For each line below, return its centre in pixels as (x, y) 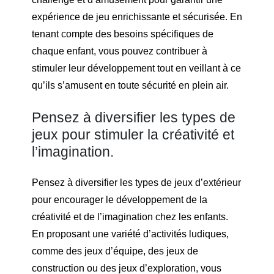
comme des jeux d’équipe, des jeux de (115, 251)
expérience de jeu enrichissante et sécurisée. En (137, 17)
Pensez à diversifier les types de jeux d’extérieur (136, 183)
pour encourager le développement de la (120, 200)
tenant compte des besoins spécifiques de (123, 34)
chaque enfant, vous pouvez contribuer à (120, 51)
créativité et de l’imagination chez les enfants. (130, 217)
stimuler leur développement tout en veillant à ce (136, 68)
